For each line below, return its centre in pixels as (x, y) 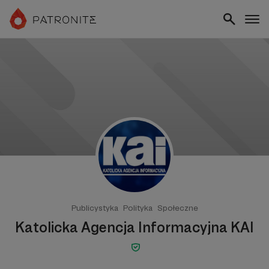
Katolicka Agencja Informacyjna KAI (134, 227)
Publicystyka (95, 208)
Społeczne (177, 208)
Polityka (138, 208)
